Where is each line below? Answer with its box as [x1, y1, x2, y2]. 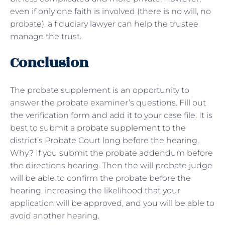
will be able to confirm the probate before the [10, 173, 191, 183]
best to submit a [10, 123, 77, 133]
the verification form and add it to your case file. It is [10, 110, 212, 120]
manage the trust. [10, 31, 81, 41]
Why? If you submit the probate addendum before [10, 148, 213, 158]
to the [160, 123, 186, 133]
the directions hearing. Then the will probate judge [10, 160, 212, 170]
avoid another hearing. [10, 210, 101, 220]
